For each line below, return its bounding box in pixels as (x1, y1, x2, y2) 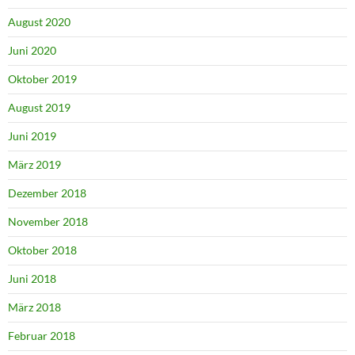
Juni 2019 (8, 129, 56, 143)
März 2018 (8, 300, 61, 315)
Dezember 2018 (8, 186, 86, 200)
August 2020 (8, 15, 71, 29)
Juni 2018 (8, 272, 56, 286)
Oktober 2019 (8, 72, 77, 86)
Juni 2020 (8, 44, 56, 58)
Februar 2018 (8, 329, 75, 343)
